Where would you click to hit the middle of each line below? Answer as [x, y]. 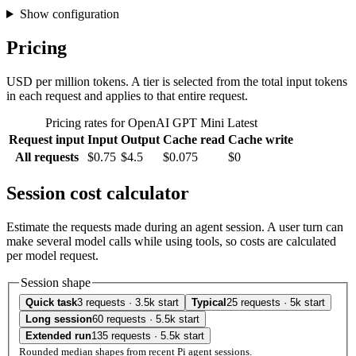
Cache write [261, 139]
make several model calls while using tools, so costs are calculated [171, 241]
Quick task [51, 303]
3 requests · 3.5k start [128, 303]
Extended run [58, 336]
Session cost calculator [98, 193]
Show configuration [69, 14]
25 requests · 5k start [276, 303]
